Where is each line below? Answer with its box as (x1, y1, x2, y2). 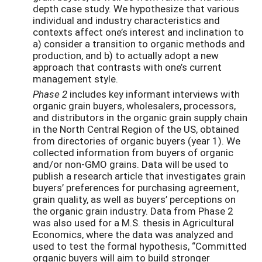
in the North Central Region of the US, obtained (33, 122, 239, 136)
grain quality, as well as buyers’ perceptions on (33, 192, 236, 206)
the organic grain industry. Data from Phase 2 (33, 204, 233, 218)
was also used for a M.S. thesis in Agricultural (33, 216, 234, 230)
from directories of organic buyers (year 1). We (33, 134, 240, 148)
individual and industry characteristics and (33, 13, 220, 27)
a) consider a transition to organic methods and (33, 36, 245, 50)
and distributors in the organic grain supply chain (33, 111, 247, 125)
